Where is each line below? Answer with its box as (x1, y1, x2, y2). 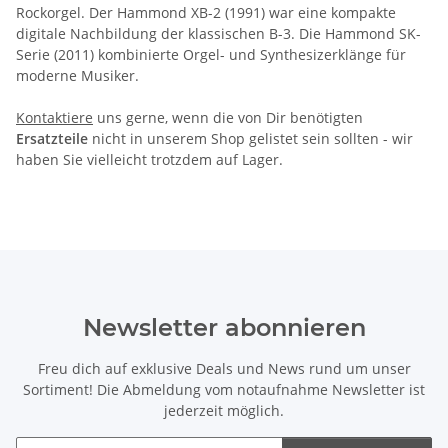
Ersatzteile (16, 128, 88, 148)
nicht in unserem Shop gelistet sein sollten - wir (88, 128, 413, 148)
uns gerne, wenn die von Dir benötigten (93, 107, 363, 127)
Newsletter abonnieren (82, 312, 366, 342)
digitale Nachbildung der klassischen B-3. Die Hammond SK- (16, 23, 421, 43)
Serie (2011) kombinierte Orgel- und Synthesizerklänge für (16, 44, 406, 64)
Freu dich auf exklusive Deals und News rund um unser (37, 358, 411, 378)
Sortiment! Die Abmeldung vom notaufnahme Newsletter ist (23, 379, 425, 399)
